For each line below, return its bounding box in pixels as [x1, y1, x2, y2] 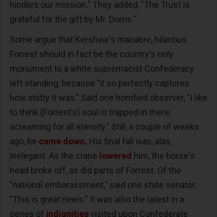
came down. [39, 136, 87, 146]
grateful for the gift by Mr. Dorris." [10, 14, 136, 24]
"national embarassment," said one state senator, [10, 179, 196, 190]
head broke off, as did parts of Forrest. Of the [10, 165, 181, 175]
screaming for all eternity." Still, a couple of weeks [10, 121, 199, 132]
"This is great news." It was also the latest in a [10, 194, 184, 204]
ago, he [10, 136, 39, 146]
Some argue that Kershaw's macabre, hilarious [10, 34, 187, 45]
